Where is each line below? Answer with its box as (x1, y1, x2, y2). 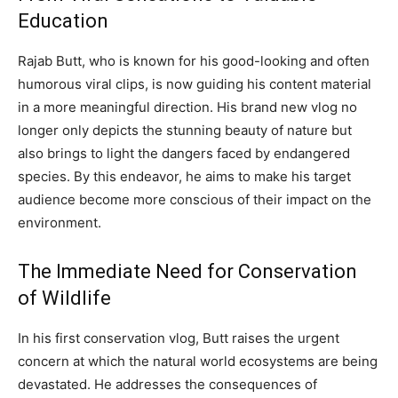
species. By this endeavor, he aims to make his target (18, 168, 351, 186)
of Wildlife (18, 287, 111, 310)
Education (18, 10, 108, 33)
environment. (18, 214, 101, 232)
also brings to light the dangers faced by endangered (18, 145, 350, 163)
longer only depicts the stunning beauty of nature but (18, 122, 352, 139)
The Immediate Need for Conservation (18, 260, 357, 283)
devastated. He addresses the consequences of (18, 376, 317, 394)
